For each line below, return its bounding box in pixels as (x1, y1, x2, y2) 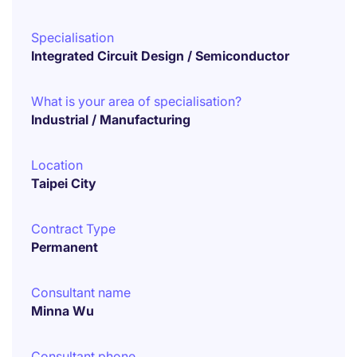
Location (31, 157, 83, 173)
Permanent (31, 239, 98, 255)
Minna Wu (31, 303, 94, 319)
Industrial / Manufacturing (31, 112, 190, 127)
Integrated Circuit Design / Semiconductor (31, 48, 289, 64)
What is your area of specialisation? (31, 93, 241, 109)
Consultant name (31, 284, 131, 300)
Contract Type (31, 221, 116, 237)
